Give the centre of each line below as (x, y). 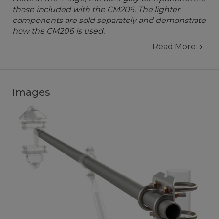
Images (31, 92)
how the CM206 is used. (58, 31)
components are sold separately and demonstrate (109, 20)
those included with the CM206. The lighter (96, 10)
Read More (175, 47)
